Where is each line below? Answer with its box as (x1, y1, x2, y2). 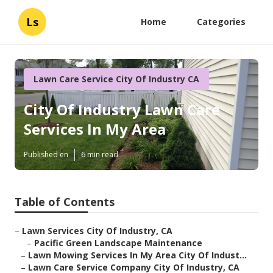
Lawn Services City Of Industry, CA (22, 225, 172, 237)
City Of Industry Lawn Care (24, 99, 220, 120)
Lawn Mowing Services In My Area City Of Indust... (28, 249, 247, 261)
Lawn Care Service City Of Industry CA (34, 73, 199, 85)
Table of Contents (15, 194, 115, 210)
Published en (24, 149, 68, 160)
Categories (197, 16, 246, 27)
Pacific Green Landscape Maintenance (34, 237, 202, 249)
